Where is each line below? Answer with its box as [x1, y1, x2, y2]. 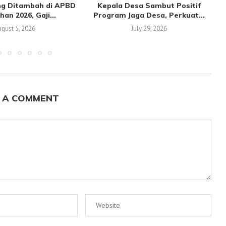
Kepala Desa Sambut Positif [97, 1, 201, 11]
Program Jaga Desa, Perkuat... [93, 11, 205, 20]
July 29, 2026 [131, 24, 167, 33]
